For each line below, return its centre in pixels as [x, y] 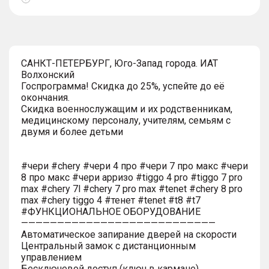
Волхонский [48, 74]
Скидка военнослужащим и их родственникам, [127, 109]
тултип [37, 11]
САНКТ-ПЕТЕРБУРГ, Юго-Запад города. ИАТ [119, 63]
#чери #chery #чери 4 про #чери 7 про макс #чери [134, 166]
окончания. [45, 97]
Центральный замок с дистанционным [108, 246]
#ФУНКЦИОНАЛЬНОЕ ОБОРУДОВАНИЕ [111, 211]
